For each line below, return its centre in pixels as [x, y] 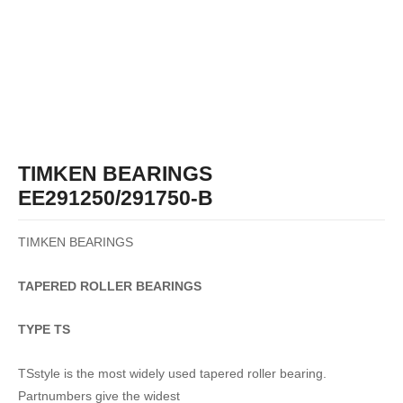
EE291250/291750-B [116, 198]
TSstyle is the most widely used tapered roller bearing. [172, 374]
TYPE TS [44, 330]
